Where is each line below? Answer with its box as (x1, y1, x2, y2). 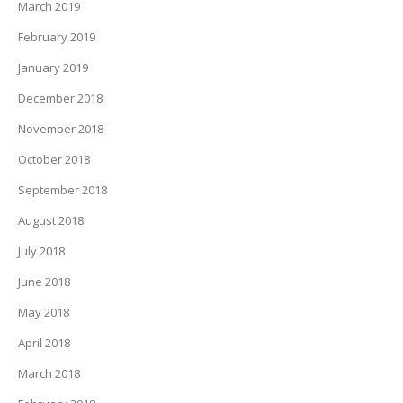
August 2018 (18, 212, 84, 229)
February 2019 (18, 29, 95, 46)
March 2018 (18, 365, 80, 382)
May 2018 (18, 304, 69, 321)
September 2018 (18, 182, 107, 199)
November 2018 (18, 121, 103, 138)
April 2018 (18, 335, 70, 352)
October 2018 (18, 151, 90, 168)
